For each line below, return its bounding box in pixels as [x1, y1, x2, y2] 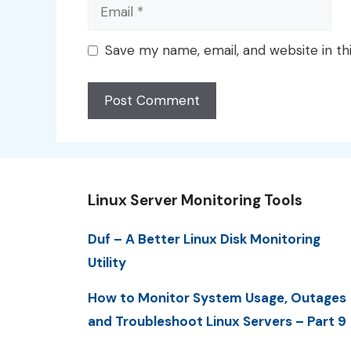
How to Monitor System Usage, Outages [88, 288, 346, 306]
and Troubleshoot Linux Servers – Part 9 [88, 312, 346, 330]
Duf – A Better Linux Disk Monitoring [88, 230, 320, 248]
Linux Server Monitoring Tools [88, 190, 302, 210]
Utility [88, 253, 126, 271]
